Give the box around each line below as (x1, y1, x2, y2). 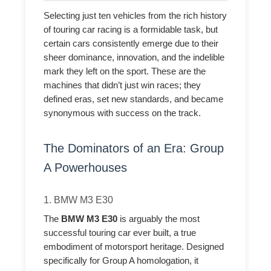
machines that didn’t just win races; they (44, 80, 201, 90)
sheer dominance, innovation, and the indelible (44, 52, 225, 62)
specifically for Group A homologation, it (44, 255, 199, 266)
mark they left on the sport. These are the (44, 66, 206, 76)
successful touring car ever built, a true (44, 227, 197, 238)
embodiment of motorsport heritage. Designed (44, 241, 224, 252)
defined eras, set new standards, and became (44, 94, 224, 104)
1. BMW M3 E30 (44, 194, 114, 205)
